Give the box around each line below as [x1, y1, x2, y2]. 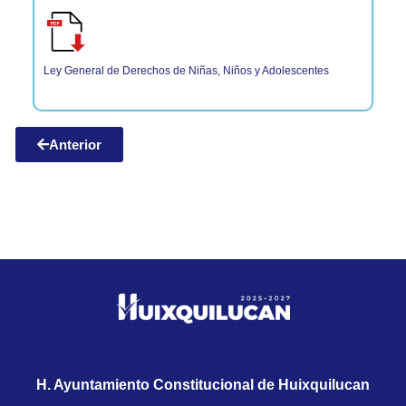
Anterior [49, 137, 101, 153]
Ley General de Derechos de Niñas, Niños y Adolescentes [43, 63, 329, 77]
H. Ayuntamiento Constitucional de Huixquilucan [36, 377, 370, 393]
